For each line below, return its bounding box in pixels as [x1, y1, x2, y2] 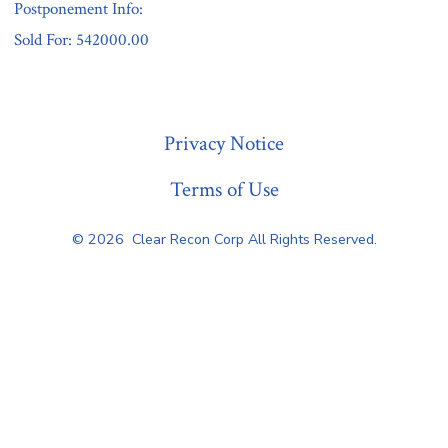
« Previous [13, 75, 75, 94]
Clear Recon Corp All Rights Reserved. [131, 229, 377, 249]
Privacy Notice [164, 129, 284, 157]
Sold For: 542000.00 [13, 29, 149, 51]
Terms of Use [169, 175, 279, 203]
